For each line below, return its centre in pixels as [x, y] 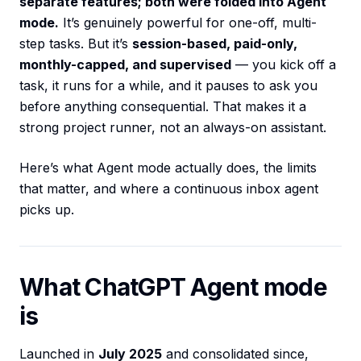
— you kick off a [284, 65]
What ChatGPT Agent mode [173, 287]
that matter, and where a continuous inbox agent [169, 189]
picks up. [47, 210]
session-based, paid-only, [215, 44]
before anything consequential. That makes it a [163, 107]
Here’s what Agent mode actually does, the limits [168, 168]
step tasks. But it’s [76, 44]
